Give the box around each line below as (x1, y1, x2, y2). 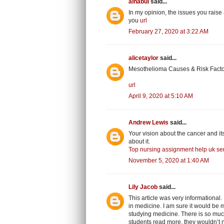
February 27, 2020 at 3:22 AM (128, 27, 208, 35)
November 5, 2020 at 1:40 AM (128, 156, 209, 164)
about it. (128, 137, 150, 145)
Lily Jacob (128, 183, 157, 190)
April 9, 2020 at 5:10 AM (128, 92, 193, 99)
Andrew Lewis (128, 118, 168, 126)
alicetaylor (128, 54, 158, 61)
